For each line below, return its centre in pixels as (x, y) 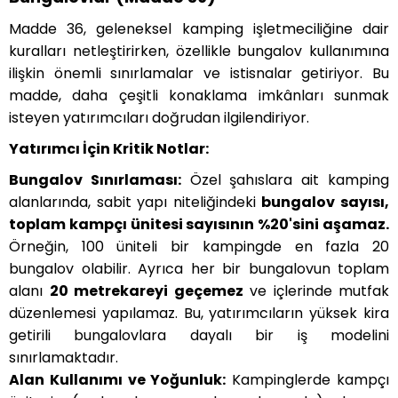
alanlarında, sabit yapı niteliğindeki (135, 203)
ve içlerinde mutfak (316, 291)
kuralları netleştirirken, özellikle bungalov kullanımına (199, 52)
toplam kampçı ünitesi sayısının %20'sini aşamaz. (199, 225)
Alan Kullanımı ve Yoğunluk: (118, 380)
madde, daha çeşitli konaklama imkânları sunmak (199, 96)
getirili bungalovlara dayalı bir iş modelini (199, 336)
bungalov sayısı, (326, 203)
